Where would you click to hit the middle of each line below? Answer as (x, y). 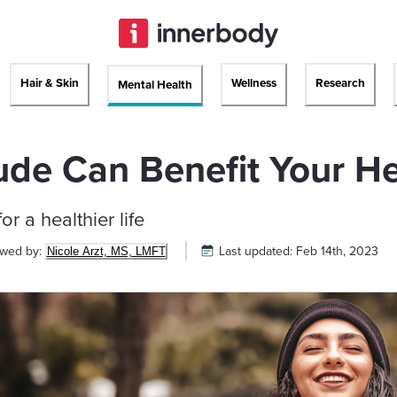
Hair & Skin (50, 83)
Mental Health (155, 85)
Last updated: (257, 251)
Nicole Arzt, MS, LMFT (106, 251)
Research (340, 83)
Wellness (254, 83)
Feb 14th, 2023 (337, 251)
